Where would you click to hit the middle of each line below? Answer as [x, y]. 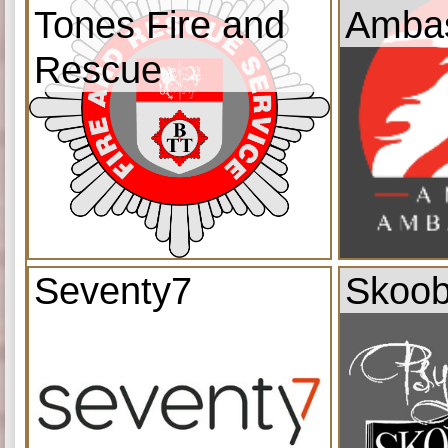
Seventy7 [113, 290]
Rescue [98, 69]
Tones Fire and [159, 24]
